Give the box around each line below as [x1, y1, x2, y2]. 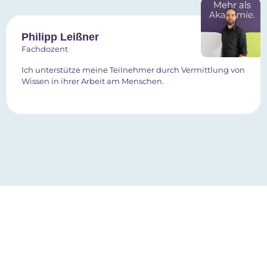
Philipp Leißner [21, 30, 99, 43]
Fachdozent [21, 44, 68, 54]
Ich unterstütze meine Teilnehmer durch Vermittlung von [21, 65, 245, 74]
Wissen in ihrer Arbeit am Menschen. [21, 76, 164, 86]
